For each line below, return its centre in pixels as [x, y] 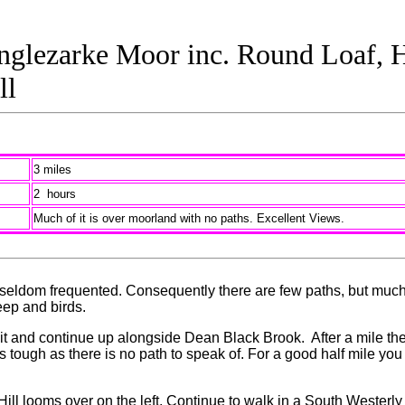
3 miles [52, 170]
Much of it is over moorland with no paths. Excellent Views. [188, 218]
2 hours [54, 194]
